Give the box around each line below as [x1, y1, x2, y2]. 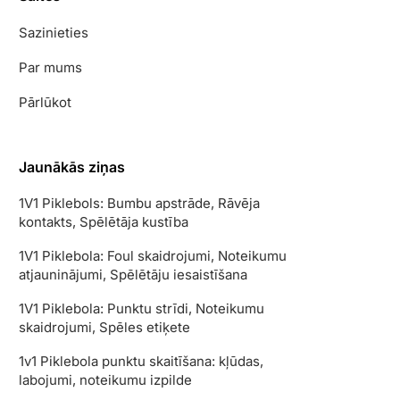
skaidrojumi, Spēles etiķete [19, 319, 190, 336]
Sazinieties [19, 24, 88, 41]
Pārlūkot [19, 94, 71, 111]
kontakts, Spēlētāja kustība [19, 213, 188, 230]
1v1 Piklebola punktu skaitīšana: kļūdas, [19, 353, 263, 370]
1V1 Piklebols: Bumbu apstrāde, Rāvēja [19, 195, 260, 212]
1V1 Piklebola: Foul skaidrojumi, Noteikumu [19, 247, 287, 264]
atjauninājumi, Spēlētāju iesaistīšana [19, 266, 247, 283]
